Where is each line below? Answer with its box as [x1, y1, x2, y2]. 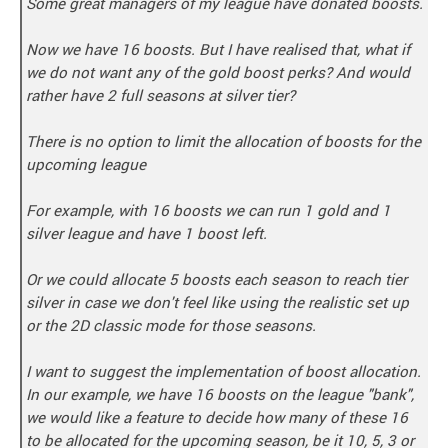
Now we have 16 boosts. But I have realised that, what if [26, 38, 410, 59]
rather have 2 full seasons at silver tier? [26, 84, 295, 105]
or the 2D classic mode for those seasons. [26, 314, 316, 335]
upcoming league [26, 153, 150, 174]
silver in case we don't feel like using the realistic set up [26, 291, 409, 312]
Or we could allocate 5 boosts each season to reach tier [26, 268, 407, 289]
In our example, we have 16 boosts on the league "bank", [26, 383, 414, 404]
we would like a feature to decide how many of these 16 [26, 406, 408, 427]
